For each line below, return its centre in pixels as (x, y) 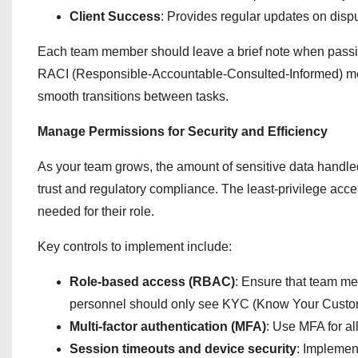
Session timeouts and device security (183, 349)
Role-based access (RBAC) (152, 282)
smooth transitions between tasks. (133, 96)
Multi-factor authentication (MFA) (168, 326)
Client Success (115, 16)
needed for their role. (96, 211)
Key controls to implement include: (135, 247)
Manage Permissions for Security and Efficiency (183, 131)
